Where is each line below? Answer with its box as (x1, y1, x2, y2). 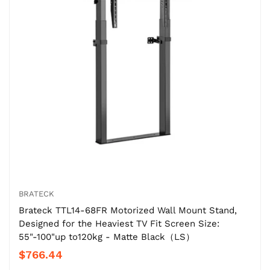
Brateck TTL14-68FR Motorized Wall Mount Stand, (19, 204, 237, 216)
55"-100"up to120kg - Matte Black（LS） (19, 231, 195, 242)
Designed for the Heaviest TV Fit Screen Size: (19, 218, 219, 229)
